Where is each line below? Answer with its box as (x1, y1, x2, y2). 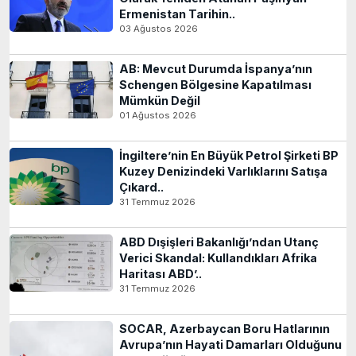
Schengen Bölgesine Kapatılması (119, 78, 311, 92)
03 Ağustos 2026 (119, 23, 198, 35)
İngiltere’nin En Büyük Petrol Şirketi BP (119, 149, 339, 163)
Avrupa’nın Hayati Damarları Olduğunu (119, 338, 342, 352)
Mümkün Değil (119, 94, 200, 108)
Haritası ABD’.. (119, 267, 202, 281)
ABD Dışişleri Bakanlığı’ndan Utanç (119, 235, 319, 250)
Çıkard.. (119, 180, 164, 195)
